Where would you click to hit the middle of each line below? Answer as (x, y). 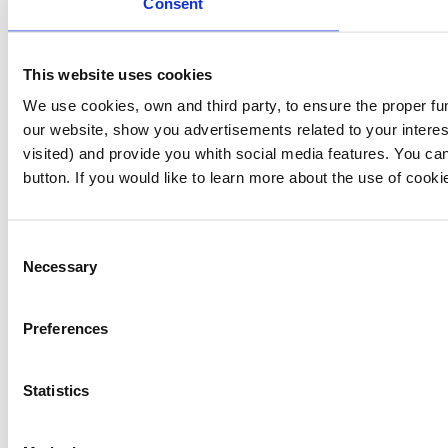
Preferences (66, 328)
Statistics (56, 390)
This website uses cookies (118, 73)
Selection (37, 270)
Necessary (60, 266)
